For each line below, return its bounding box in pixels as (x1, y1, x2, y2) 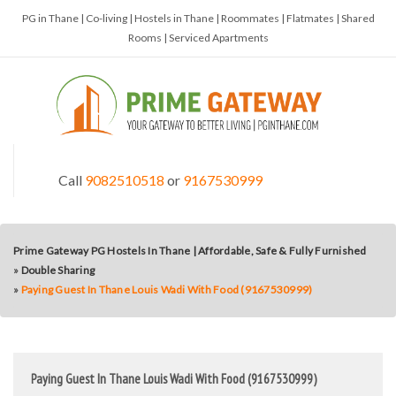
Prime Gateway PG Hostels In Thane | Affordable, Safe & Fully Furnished (13, 244, 367, 257)
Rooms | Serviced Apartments (127, 31, 269, 44)
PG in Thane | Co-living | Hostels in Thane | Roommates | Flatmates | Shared (21, 11, 375, 25)
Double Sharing (20, 263, 95, 277)
